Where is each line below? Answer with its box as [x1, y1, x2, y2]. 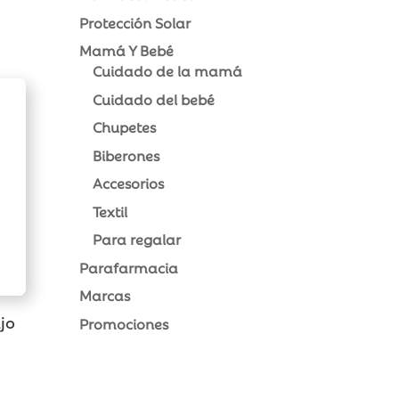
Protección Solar [79, 12, 191, 32]
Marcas [79, 285, 131, 305]
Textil [93, 200, 128, 221]
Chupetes [93, 117, 157, 137]
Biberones [93, 144, 160, 165]
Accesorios [93, 173, 165, 193]
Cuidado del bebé [93, 88, 216, 109]
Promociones [79, 313, 169, 333]
